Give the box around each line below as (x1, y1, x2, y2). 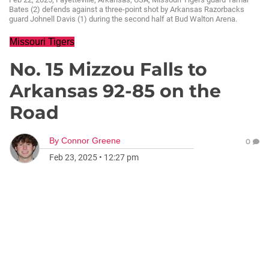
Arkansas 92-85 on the (10, 80, 221, 102)
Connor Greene (61, 136, 121, 145)
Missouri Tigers (10, 37, 74, 47)
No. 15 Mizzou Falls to (10, 58, 207, 80)
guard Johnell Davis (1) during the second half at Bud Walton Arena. (9, 14, 237, 23)
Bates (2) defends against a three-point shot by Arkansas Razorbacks (9, 5, 244, 14)
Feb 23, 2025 (49, 153, 97, 162)
